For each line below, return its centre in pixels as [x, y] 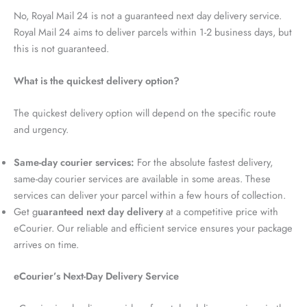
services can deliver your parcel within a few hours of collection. [150, 195]
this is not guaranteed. [61, 48]
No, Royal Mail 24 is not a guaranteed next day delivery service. [148, 15]
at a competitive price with [221, 211]
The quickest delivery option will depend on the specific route [145, 113]
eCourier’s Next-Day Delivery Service [96, 275]
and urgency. [41, 130]
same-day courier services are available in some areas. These [142, 178]
